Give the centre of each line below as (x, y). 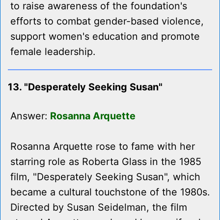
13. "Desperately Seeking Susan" (85, 87)
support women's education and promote (105, 37)
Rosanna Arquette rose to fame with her (103, 147)
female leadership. (53, 52)
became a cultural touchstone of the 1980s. (110, 192)
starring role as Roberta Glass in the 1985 (106, 162)
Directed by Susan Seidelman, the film (99, 207)
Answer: (30, 116)
